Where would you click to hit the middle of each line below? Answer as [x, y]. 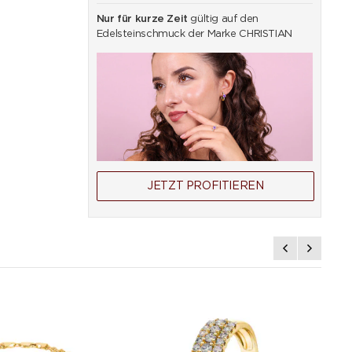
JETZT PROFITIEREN [205, 186]
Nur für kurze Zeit [142, 19]
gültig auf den [223, 19]
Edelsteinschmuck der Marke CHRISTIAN [194, 34]
